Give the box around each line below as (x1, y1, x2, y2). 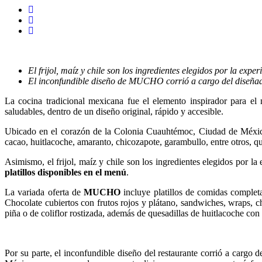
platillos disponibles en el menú (5, 167, 126, 177)
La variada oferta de (5, 187, 84, 197)
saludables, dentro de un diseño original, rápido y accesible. (5, 106, 223, 116)
